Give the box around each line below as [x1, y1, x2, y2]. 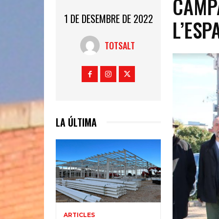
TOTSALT [105, 39, 135, 52]
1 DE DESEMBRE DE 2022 [64, 11, 153, 26]
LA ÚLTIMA [56, 114, 97, 130]
